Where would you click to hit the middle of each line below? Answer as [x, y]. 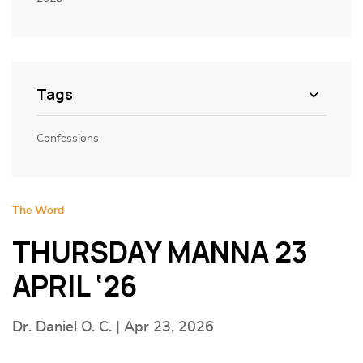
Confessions [68, 139]
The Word [38, 211]
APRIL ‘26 [75, 286]
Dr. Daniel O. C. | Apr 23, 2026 [113, 327]
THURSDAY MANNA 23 [160, 252]
